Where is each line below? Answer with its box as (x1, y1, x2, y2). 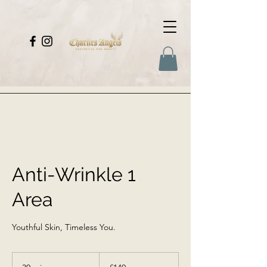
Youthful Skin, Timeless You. (12, 221, 116, 232)
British (99, 259, 116, 266)
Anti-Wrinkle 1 (12, 163, 136, 185)
